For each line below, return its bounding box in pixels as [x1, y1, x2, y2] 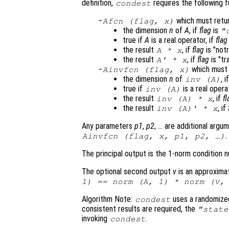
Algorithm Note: [82, 194, 134, 204]
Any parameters [82, 121, 134, 131]
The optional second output [82, 166, 173, 176]
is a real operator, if [149, 35, 216, 45]
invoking [82, 213, 109, 223]
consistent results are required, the [82, 203, 197, 214]
